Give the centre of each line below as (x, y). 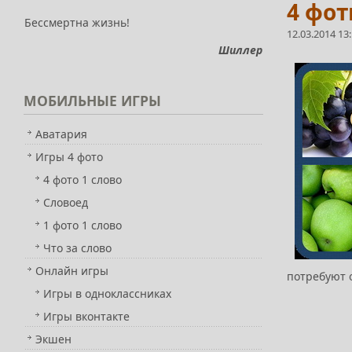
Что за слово (77, 248)
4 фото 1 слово (82, 180)
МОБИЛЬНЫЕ (70, 101)
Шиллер (240, 50)
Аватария (61, 134)
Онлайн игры (72, 271)
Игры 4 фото (69, 157)
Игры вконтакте (86, 316)
